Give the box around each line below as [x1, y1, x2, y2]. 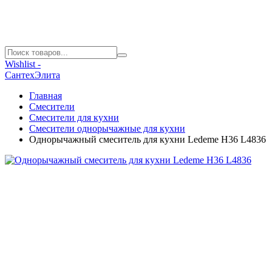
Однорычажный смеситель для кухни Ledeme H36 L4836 [29, 134, 266, 144]
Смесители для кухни [29, 112, 119, 123]
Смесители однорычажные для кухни [29, 123, 185, 134]
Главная [29, 90, 62, 101]
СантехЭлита [5, 70, 60, 80]
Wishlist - [5, 59, 41, 69]
